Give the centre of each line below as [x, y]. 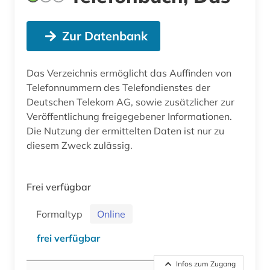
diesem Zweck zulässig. [80, 146]
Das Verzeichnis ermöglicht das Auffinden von [129, 73]
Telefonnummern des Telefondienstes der [118, 88]
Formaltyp [62, 214]
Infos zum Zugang [206, 264]
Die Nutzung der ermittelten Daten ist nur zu [125, 131]
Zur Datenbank [105, 36]
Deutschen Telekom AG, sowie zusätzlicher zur [130, 102]
